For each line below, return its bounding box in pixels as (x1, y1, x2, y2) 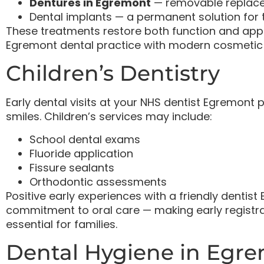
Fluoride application (29, 146, 133, 161)
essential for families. (6, 216, 117, 232)
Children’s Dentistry (6, 60, 220, 87)
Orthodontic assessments (29, 174, 167, 189)
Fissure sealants (29, 160, 114, 175)
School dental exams (29, 131, 140, 147)
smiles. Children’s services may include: (6, 109, 212, 124)
